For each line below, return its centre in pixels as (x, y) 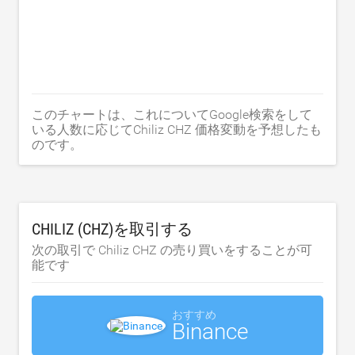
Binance (210, 331)
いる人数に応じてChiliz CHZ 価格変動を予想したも (177, 129)
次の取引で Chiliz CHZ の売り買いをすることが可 (172, 250)
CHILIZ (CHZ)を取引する (112, 229)
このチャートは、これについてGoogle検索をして (172, 114)
